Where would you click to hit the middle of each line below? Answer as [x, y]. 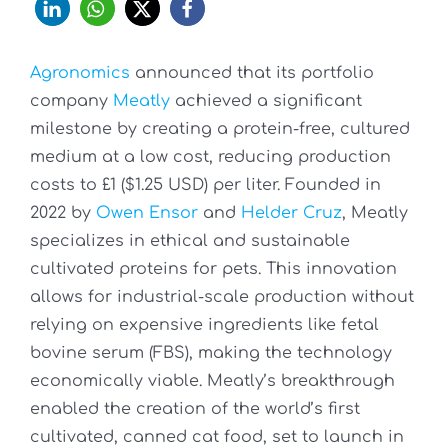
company [71, 101]
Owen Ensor [147, 213]
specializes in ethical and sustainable [190, 241]
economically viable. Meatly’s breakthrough [212, 381]
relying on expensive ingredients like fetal [204, 325]
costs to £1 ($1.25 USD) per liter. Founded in [205, 185]
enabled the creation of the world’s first [195, 409]
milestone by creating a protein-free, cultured [220, 129]
